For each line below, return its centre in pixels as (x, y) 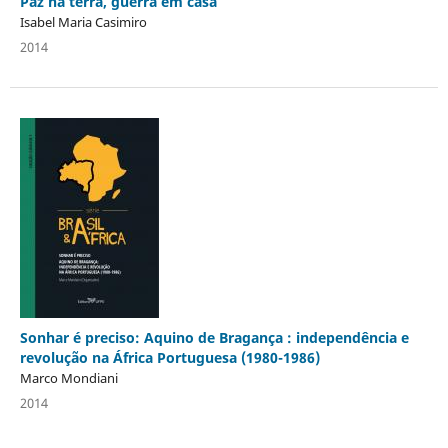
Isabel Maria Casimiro (83, 21)
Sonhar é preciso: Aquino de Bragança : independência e (214, 337)
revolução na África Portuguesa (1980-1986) (169, 357)
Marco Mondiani (68, 377)
